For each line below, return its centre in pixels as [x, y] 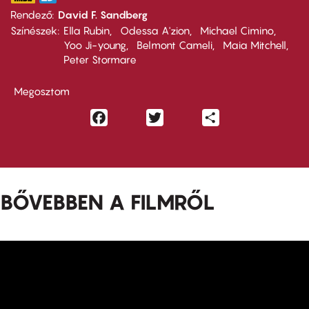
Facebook [133, 116]
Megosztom [42, 91]
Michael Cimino [237, 31]
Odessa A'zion [155, 31]
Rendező [31, 15]
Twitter [180, 116]
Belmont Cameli [175, 45]
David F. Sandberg [103, 15]
